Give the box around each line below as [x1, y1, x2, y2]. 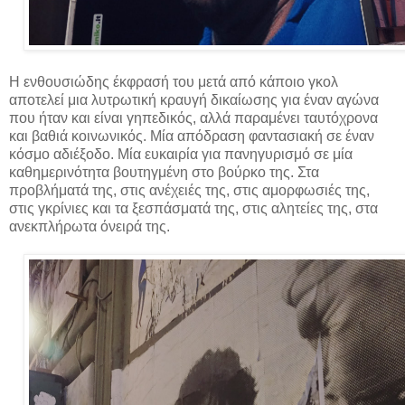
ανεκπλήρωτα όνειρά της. [9, 219, 170, 235]
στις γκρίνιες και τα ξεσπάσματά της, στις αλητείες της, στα [9, 201, 378, 217]
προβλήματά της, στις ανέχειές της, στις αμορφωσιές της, [9, 183, 370, 199]
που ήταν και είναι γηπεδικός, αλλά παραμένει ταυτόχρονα [9, 110, 378, 127]
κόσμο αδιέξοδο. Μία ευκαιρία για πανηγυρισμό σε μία [9, 146, 353, 163]
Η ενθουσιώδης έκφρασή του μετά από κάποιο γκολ [9, 74, 338, 90]
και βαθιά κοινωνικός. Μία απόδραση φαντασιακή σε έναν [9, 128, 374, 145]
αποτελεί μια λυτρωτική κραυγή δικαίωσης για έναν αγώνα [9, 92, 379, 108]
